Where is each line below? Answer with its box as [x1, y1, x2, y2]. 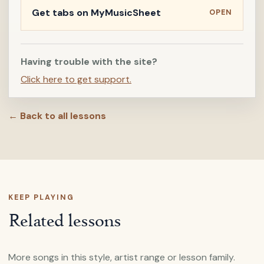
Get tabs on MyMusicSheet [32, 6, 161, 19]
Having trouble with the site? [21, 55, 157, 68]
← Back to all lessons [8, 110, 106, 122]
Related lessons [8, 209, 121, 231]
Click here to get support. [21, 73, 131, 85]
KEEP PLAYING [8, 193, 74, 202]
